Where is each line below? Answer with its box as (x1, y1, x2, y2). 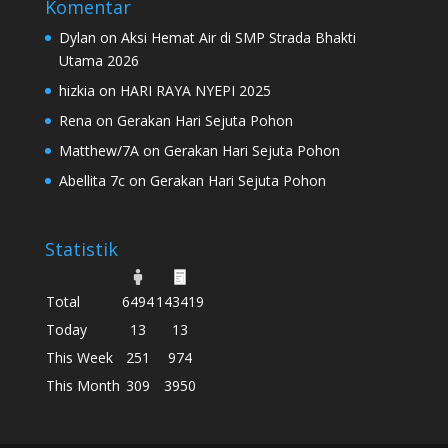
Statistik (44, 236, 118, 261)
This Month (45, 375, 120, 395)
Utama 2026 (58, 50, 139, 70)
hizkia (58, 80, 95, 100)
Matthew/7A (58, 140, 139, 160)
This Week (45, 347, 113, 367)
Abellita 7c (58, 170, 125, 190)
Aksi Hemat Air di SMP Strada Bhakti (120, 27, 356, 47)
